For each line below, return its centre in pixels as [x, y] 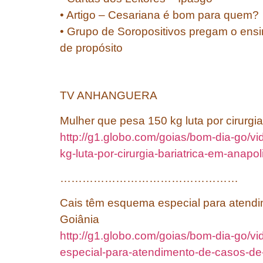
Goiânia [80, 220]
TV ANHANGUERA [109, 96]
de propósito [91, 48]
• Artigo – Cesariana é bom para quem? [159, 15]
